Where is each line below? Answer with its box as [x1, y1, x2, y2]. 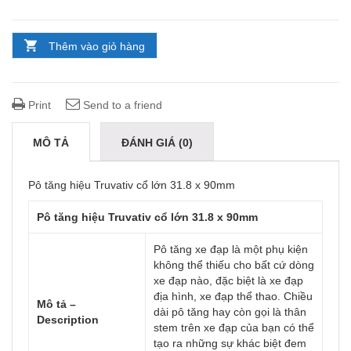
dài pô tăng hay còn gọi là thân [154, 306, 306, 318]
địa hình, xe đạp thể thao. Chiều [154, 290, 313, 302]
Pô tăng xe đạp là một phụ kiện [154, 243, 308, 255]
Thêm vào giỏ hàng [49, 40, 145, 52]
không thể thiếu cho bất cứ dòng [154, 259, 314, 271]
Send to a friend [80, 99, 162, 111]
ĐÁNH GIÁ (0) [121, 136, 193, 149]
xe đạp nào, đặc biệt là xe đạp [154, 274, 303, 287]
